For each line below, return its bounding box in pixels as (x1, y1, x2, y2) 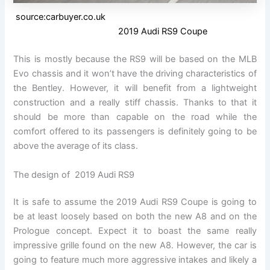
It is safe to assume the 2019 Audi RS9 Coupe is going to (13, 196, 257, 208)
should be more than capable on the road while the (13, 111, 257, 123)
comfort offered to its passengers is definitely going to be (13, 126, 257, 137)
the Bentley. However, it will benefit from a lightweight (13, 83, 257, 94)
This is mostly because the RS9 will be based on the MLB (13, 54, 257, 65)
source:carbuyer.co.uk (15, 11, 255, 23)
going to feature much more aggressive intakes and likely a (13, 254, 257, 266)
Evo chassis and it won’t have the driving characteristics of (13, 68, 257, 80)
